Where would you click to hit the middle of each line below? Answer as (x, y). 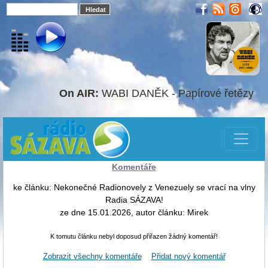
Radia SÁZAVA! (134, 200)
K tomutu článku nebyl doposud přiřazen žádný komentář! (134, 236)
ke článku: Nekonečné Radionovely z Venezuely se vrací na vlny (134, 187)
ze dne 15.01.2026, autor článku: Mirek (134, 212)
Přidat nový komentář (188, 256)
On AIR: (79, 93)
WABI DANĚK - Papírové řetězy (181, 93)
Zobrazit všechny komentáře (92, 256)
